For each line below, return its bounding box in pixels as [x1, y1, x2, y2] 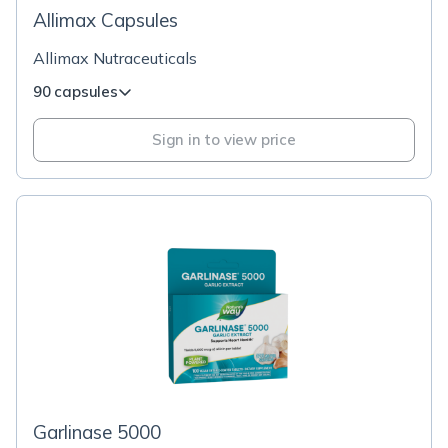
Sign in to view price [152, 130, 296, 149]
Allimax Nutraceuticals [33, 48, 197, 68]
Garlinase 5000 [33, 420, 161, 444]
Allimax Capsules [33, 8, 178, 32]
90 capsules [33, 82, 118, 101]
